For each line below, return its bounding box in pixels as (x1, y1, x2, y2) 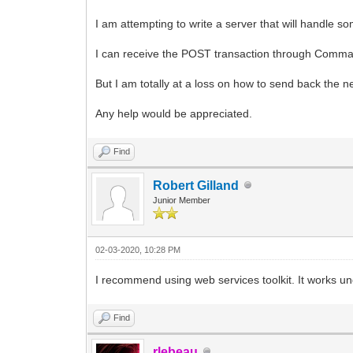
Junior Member (153, 195, 211, 205)
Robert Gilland (153, 178, 240, 192)
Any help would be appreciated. (95, 106, 253, 120)
